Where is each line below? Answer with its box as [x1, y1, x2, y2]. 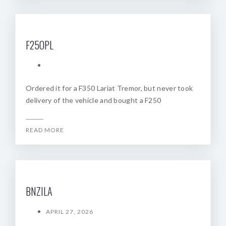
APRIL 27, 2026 [46, 208, 93, 215]
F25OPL [26, 37, 53, 52]
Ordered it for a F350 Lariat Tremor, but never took [26, 84, 193, 92]
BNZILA [26, 184, 52, 199]
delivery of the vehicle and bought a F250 [26, 96, 161, 104]
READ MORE [26, 126, 64, 134]
